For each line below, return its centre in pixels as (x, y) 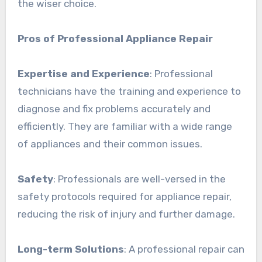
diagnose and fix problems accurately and (114, 108)
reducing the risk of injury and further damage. (126, 214)
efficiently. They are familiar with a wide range (125, 126)
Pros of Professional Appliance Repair (115, 38)
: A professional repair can (184, 249)
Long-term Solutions (70, 249)
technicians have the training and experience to (129, 91)
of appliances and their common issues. (110, 144)
